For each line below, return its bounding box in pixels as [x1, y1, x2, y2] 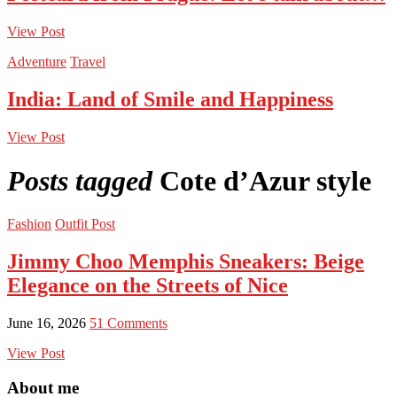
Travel [70, 54, 105, 70]
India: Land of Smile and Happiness [7, 88, 333, 112]
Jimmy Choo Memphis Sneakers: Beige [7, 249, 364, 273]
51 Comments [90, 315, 167, 331]
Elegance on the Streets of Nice [7, 273, 288, 297]
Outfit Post [55, 216, 115, 231]
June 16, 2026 [7, 315, 90, 331]
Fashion [7, 216, 51, 231]
